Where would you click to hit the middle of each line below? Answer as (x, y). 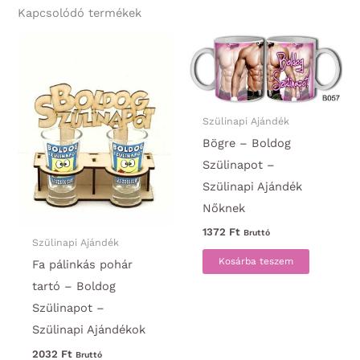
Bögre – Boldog (246, 143)
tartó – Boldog (74, 286)
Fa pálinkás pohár (82, 265)
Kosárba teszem (256, 261)
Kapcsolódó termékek (80, 13)
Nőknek (223, 209)
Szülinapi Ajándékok (88, 330)
